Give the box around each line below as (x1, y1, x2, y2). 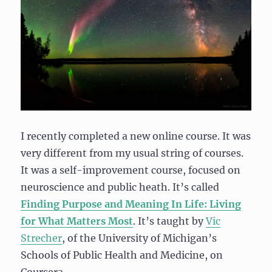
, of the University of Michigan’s (62, 231, 217, 244)
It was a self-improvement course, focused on (21, 163, 241, 176)
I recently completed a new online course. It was (21, 129, 251, 142)
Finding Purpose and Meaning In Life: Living (21, 197, 242, 210)
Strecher (21, 231, 63, 244)
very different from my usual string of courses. (21, 146, 244, 159)
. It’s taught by (133, 214, 206, 227)
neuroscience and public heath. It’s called (21, 180, 220, 193)
